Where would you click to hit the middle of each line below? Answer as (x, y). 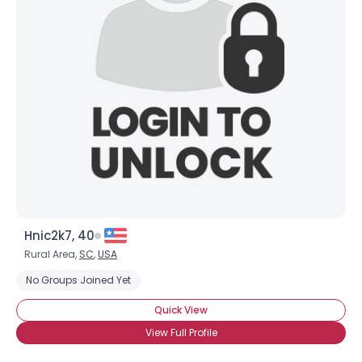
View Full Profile (181, 333)
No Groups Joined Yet (78, 280)
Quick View (181, 310)
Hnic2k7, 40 (59, 236)
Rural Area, (52, 254)
